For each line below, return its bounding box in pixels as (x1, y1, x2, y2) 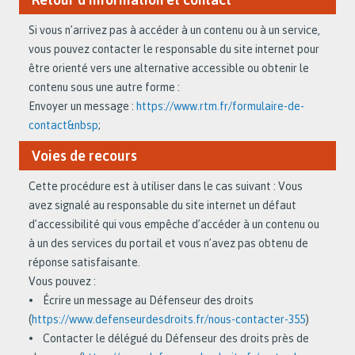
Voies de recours (32, 147, 137, 165)
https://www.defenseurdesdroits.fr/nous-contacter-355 (32, 312, 305, 326)
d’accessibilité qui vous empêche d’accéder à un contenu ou (29, 217, 319, 231)
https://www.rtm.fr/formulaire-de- (136, 99, 304, 113)
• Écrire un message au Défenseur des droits (29, 293, 254, 307)
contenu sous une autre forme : (29, 80, 180, 94)
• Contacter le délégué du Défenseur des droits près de (29, 331, 309, 345)
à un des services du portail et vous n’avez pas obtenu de (29, 236, 308, 250)
